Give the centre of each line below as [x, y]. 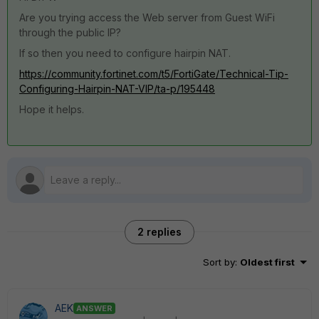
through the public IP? [70, 32]
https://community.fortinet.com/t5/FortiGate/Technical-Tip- [154, 74]
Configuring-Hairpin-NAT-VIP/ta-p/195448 [117, 89]
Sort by [219, 262]
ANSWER [94, 308]
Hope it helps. [52, 109]
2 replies [159, 232]
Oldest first [267, 262]
